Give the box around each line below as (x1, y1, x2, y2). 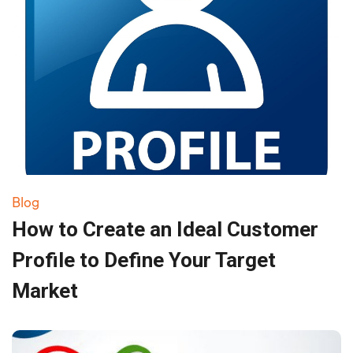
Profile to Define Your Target (12, 247, 276, 272)
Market (12, 278, 78, 303)
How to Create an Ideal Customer (12, 217, 318, 241)
